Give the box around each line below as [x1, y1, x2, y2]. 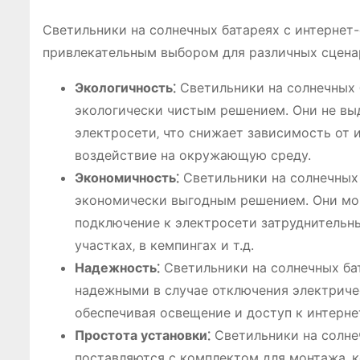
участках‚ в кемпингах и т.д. [75, 237, 254, 253]
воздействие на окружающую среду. [75, 147, 311, 163]
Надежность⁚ [75, 260, 160, 276]
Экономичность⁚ [75, 170, 179, 186]
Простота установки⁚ [75, 327, 211, 343]
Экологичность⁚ [75, 80, 176, 96]
